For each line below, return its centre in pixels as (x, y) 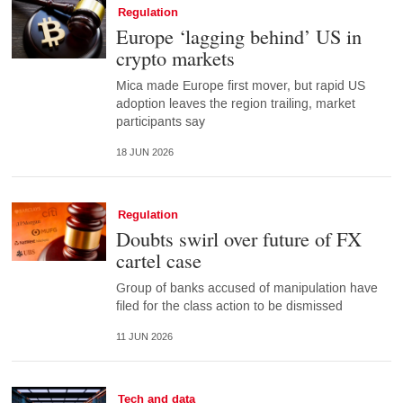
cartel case (158, 260)
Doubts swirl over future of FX (238, 238)
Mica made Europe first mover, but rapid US (240, 85)
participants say (160, 121)
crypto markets (175, 57)
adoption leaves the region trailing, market (235, 103)
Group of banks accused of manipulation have (246, 288)
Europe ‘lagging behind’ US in (238, 36)
